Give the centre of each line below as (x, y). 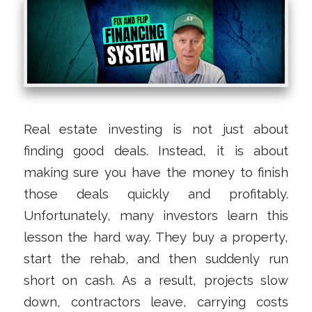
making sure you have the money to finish (156, 172)
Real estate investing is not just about (156, 129)
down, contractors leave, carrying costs (156, 302)
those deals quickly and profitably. (156, 194)
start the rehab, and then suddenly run (156, 258)
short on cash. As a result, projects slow (156, 280)
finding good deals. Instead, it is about (156, 150)
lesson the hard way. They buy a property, (156, 237)
